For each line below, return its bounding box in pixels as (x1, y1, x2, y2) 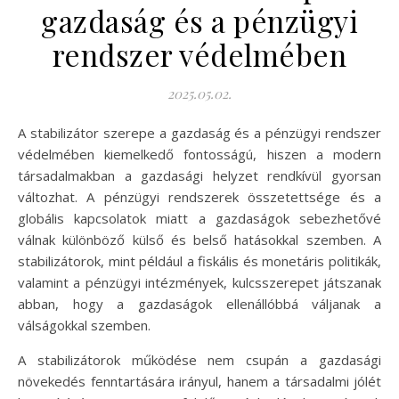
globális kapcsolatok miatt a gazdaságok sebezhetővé (18, 208, 381, 227)
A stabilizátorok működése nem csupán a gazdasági (18, 350, 381, 369)
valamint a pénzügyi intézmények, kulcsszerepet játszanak (18, 273, 381, 291)
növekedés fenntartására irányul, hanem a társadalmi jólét (18, 371, 381, 390)
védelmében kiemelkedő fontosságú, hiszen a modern (18, 144, 381, 163)
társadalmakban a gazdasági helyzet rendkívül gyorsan (18, 166, 381, 184)
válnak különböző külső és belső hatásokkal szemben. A (18, 230, 381, 248)
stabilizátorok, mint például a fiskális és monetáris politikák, (18, 251, 381, 270)
